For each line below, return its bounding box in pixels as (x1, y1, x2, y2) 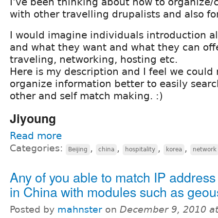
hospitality (125, 145, 155, 153)
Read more (10, 129, 62, 142)
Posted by (10, 204, 57, 215)
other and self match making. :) (10, 90, 163, 102)
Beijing (68, 145, 88, 153)
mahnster (57, 204, 102, 215)
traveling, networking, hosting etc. (10, 53, 178, 65)
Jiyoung (10, 109, 56, 127)
